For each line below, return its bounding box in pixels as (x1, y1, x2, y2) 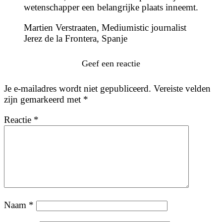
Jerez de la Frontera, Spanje (24, 33, 127, 44)
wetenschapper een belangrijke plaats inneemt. (24, 2, 198, 13)
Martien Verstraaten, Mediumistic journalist (24, 22, 186, 33)
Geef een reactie (82, 58, 140, 69)
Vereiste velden (154, 83, 211, 94)
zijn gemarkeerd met (4, 94, 83, 105)
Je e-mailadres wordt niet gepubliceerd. (4, 83, 151, 94)
